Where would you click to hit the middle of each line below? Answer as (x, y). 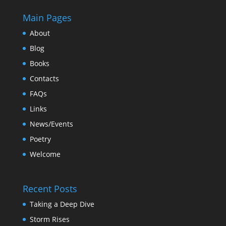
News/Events (51, 124)
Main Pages (47, 18)
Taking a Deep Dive (62, 204)
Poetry (40, 139)
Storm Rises (49, 219)
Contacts (44, 78)
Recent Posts (50, 189)
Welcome (45, 154)
